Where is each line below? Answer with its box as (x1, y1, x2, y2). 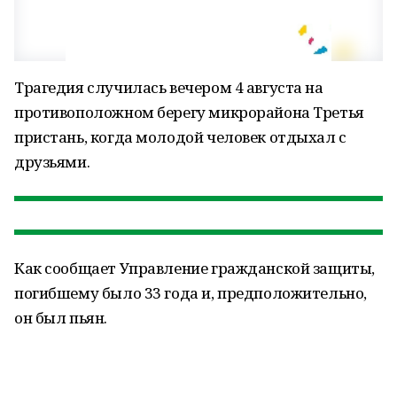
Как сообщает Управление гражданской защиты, (14, 258, 375, 278)
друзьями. (14, 152, 90, 172)
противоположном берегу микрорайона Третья (14, 102, 364, 122)
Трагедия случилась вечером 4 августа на (14, 77, 323, 97)
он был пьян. (14, 307, 107, 328)
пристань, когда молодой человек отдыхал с (14, 127, 346, 147)
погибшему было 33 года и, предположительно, (14, 283, 367, 303)
